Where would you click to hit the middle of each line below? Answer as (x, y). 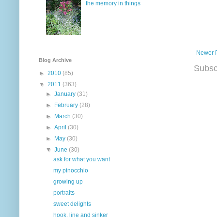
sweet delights (72, 204)
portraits (64, 193)
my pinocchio (70, 170)
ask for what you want (81, 159)
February (67, 105)
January (66, 94)
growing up (68, 181)
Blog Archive (55, 60)
